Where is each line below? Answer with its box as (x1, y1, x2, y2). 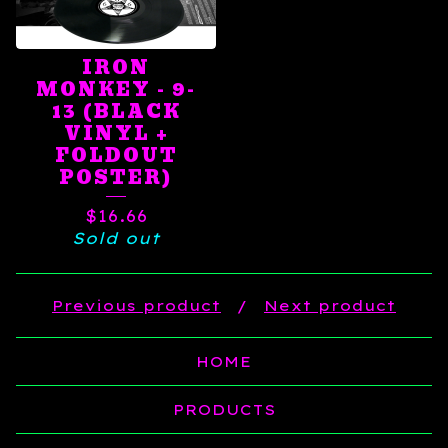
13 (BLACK (51, 97, 181, 126)
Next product (264, 296, 396, 315)
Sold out (72, 228, 160, 248)
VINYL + (63, 119, 169, 148)
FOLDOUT (54, 141, 178, 170)
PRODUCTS (172, 400, 276, 419)
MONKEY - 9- (36, 75, 196, 104)
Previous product (52, 296, 221, 315)
